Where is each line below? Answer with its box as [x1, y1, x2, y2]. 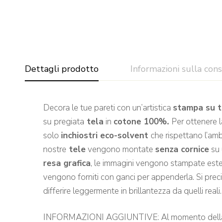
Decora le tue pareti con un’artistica [43, 102, 173, 113]
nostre [43, 143, 66, 155]
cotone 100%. [113, 115, 171, 127]
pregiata [54, 115, 84, 127]
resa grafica [43, 157, 91, 169]
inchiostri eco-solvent [61, 129, 151, 141]
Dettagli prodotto [25, 62, 99, 75]
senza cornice [155, 143, 209, 155]
